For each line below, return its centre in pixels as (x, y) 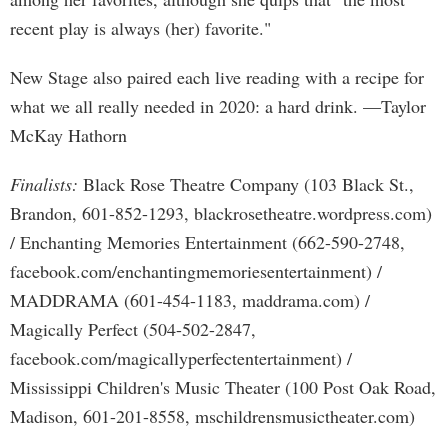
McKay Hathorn (68, 135)
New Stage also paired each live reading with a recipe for (217, 77)
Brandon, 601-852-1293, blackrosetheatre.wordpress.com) (221, 213)
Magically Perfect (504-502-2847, (133, 329)
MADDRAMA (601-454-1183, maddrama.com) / (190, 300)
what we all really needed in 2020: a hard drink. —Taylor (218, 106)
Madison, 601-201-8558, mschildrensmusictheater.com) (212, 416)
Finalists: (44, 184)
